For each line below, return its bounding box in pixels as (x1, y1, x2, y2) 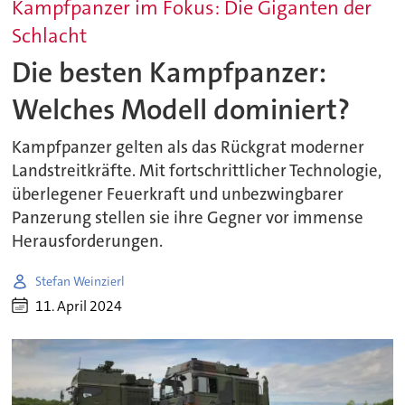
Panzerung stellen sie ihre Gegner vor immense (12, 207, 364, 230)
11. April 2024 (35, 296, 123, 316)
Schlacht (12, 23, 88, 50)
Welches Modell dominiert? (12, 90, 351, 128)
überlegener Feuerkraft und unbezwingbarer (12, 184, 344, 206)
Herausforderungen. (12, 231, 164, 253)
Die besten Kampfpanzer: (12, 53, 327, 91)
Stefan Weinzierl (35, 272, 126, 289)
